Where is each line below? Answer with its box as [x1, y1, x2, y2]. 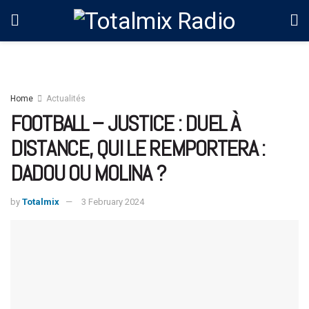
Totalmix [22, 196, 59, 207]
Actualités [46, 94, 86, 103]
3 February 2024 [81, 196, 144, 207]
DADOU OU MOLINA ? [10, 159, 166, 187]
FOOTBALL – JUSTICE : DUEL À [10, 110, 240, 137]
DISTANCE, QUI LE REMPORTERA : [10, 134, 265, 162]
